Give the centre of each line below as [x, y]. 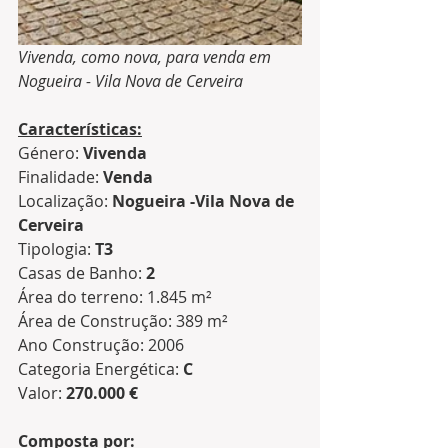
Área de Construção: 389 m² [123, 321]
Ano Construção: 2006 [101, 345]
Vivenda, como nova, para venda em [146, 57]
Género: [50, 153]
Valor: [42, 393]
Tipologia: [56, 249]
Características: [80, 129]
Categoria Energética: [100, 369]
